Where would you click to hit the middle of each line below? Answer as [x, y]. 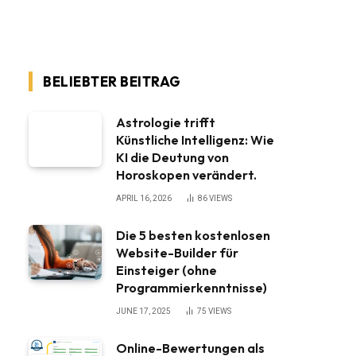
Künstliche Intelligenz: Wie [195, 140]
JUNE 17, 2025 [143, 311]
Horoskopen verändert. [186, 175]
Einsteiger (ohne [166, 270]
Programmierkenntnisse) [192, 288]
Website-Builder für [177, 253]
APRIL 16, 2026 [144, 198]
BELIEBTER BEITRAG [112, 81]
